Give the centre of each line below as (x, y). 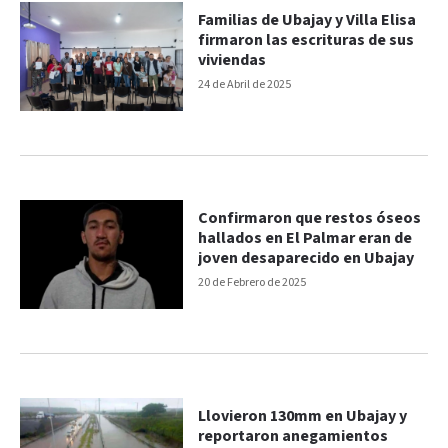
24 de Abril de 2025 (245, 85)
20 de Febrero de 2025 (252, 283)
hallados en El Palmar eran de (305, 239)
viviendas (232, 61)
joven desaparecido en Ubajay (306, 259)
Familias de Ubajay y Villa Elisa (307, 21)
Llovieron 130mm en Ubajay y (303, 416)
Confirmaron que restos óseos (310, 219)
